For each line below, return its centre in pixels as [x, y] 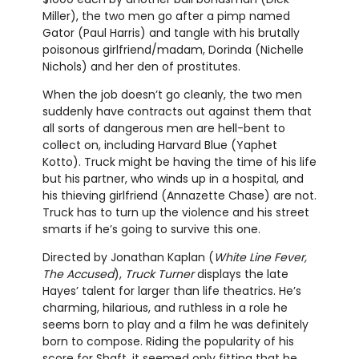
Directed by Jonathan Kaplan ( [128, 258]
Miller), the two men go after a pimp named [166, 16]
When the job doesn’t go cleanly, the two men [172, 95]
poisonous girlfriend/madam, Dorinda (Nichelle [173, 50]
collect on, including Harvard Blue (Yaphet [159, 145]
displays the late [241, 274]
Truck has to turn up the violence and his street [175, 213]
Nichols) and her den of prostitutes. [141, 67]
